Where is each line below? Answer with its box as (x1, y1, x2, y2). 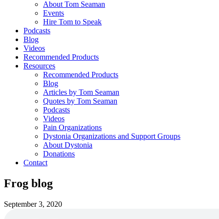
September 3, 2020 (4, 199, 62, 208)
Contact (23, 158, 47, 167)
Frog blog (4, 176, 53, 190)
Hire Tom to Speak (43, 17, 102, 26)
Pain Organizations (43, 123, 102, 131)
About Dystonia (43, 140, 92, 149)
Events (43, 8, 64, 17)
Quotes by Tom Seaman (43, 96, 117, 105)
